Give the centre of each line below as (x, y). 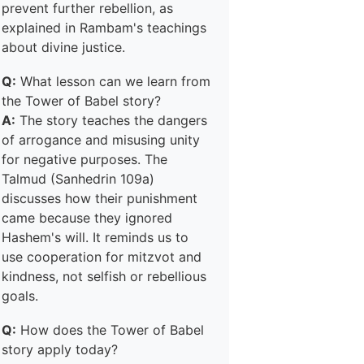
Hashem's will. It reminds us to (95, 237)
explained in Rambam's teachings (104, 28)
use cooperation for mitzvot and (102, 257)
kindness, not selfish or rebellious (104, 276)
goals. (20, 296)
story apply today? (60, 349)
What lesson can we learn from (113, 81)
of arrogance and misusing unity (101, 140)
